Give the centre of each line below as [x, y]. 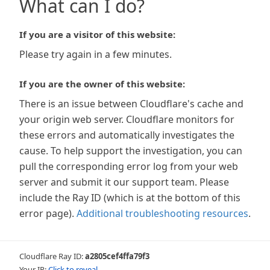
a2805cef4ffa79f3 [117, 256]
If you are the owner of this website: [102, 84]
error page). [47, 213]
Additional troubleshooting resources [162, 213]
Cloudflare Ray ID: [52, 256]
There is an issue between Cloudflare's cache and [131, 104]
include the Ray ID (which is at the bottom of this [130, 198]
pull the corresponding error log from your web [129, 166]
